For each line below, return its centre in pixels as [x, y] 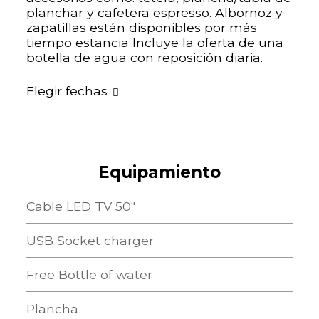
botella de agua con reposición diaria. [144, 58]
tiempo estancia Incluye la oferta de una [155, 43]
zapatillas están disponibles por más [141, 28]
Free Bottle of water [89, 274]
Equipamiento [159, 172]
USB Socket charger [90, 240]
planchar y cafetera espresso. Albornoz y [154, 13]
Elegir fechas [67, 91]
